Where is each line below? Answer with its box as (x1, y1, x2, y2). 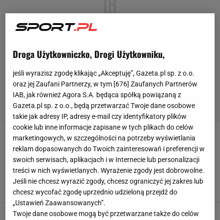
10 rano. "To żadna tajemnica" (60, 170, 156, 179)
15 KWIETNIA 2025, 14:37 (103, 184, 158, 192)
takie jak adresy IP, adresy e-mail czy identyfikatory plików (13, 112, 187, 121)
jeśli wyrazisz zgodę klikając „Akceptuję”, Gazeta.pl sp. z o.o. (13, 69, 195, 78)
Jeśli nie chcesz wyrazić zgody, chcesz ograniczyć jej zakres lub (13, 177, 204, 186)
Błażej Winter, (60, 185, 103, 192)
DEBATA (14, 137, 41, 152)
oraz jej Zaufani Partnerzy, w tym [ (13, 80, 116, 88)
